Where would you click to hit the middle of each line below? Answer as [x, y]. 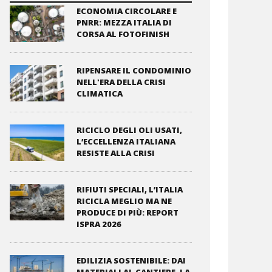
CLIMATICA [100, 93]
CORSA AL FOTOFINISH [123, 34]
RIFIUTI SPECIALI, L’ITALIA [130, 189]
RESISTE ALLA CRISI [116, 153]
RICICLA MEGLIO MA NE [124, 201]
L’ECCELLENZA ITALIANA [126, 141]
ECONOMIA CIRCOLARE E [127, 11]
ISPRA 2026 [99, 224]
